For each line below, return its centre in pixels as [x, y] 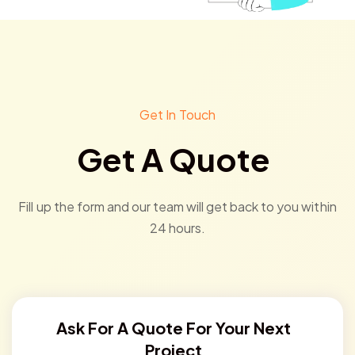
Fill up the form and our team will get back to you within [177, 207]
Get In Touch [177, 115]
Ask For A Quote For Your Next [174, 328]
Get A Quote [174, 159]
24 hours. [177, 228]
